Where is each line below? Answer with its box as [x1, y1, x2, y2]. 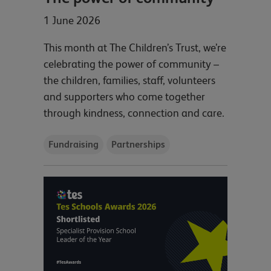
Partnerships [111, 138, 165, 150]
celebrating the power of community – [44, 57, 219, 71]
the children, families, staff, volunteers [44, 74, 215, 87]
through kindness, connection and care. [44, 106, 224, 120]
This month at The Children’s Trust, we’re [44, 41, 226, 54]
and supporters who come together [44, 90, 205, 103]
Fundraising [48, 138, 99, 150]
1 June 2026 [44, 14, 100, 27]
